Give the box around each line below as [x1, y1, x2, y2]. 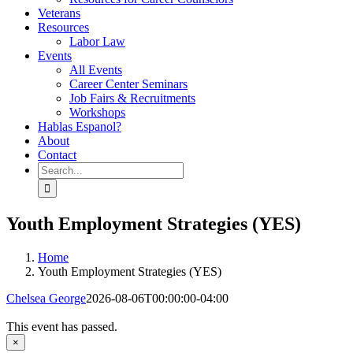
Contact [38, 148, 76, 162]
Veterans [38, 6, 80, 20]
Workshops [69, 106, 125, 119]
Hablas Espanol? [38, 120, 121, 133]
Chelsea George [6, 291, 86, 305]
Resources [38, 20, 89, 34]
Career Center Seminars [69, 77, 188, 91]
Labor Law [69, 35, 125, 48]
